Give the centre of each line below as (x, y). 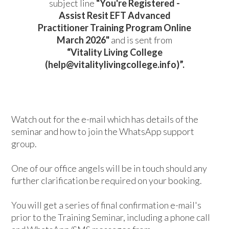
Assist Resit (84, 15)
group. (24, 144)
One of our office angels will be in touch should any (109, 168)
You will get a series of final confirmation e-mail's (106, 205)
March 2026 (81, 40)
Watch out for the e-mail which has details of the (105, 119)
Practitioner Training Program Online (114, 28)
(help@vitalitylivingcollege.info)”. (114, 64)
